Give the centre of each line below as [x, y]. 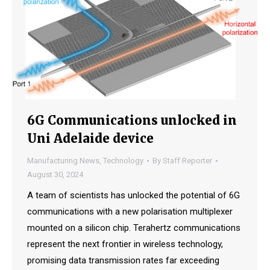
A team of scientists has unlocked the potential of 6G [133, 196]
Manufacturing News [63, 161]
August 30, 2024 [55, 175]
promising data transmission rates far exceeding [123, 261]
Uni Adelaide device [90, 139]
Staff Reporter [187, 161]
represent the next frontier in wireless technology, [125, 244]
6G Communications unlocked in [132, 121]
